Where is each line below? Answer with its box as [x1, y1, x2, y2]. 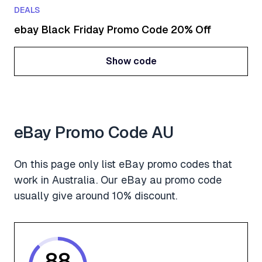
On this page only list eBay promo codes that [14, 158, 232, 171]
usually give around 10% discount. [14, 189, 177, 202]
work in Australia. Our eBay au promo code [14, 174, 222, 187]
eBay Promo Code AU [14, 123, 174, 142]
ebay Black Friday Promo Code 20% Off [14, 23, 211, 36]
